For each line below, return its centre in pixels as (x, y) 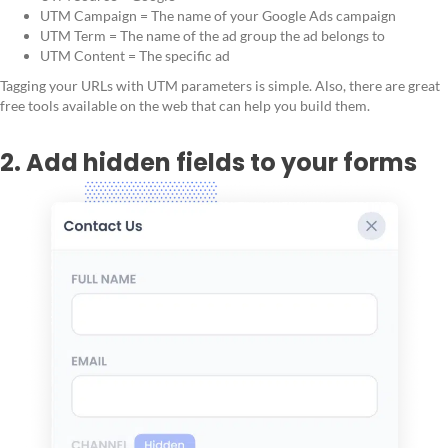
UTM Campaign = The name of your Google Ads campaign (218, 16)
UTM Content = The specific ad (135, 56)
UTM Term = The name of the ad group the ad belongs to (212, 36)
